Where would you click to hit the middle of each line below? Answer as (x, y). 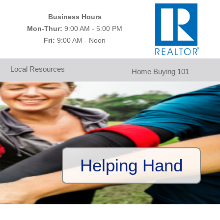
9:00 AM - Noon (80, 41)
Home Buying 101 (161, 72)
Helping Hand (131, 165)
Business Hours (75, 17)
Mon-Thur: (45, 29)
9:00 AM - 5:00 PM (92, 29)
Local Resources (37, 69)
